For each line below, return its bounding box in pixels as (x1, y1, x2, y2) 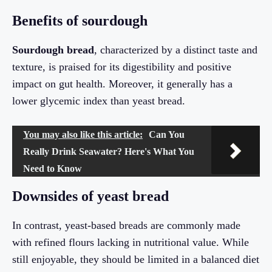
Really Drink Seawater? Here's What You (23, 146, 194, 157)
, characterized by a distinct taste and (94, 44, 257, 56)
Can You (149, 129, 185, 140)
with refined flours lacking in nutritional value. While (12, 236, 249, 249)
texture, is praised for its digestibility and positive (12, 61, 231, 73)
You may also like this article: (23, 129, 143, 140)
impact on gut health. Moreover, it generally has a (12, 78, 233, 90)
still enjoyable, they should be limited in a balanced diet (12, 253, 259, 266)
